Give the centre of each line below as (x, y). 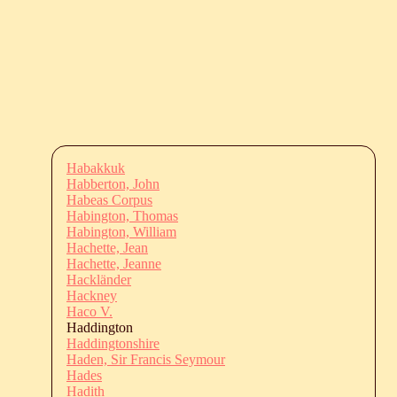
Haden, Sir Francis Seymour (146, 359)
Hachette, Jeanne (114, 263)
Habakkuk (96, 167)
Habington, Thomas (122, 215)
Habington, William (121, 231)
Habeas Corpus (109, 199)
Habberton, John (113, 183)
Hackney (92, 295)
